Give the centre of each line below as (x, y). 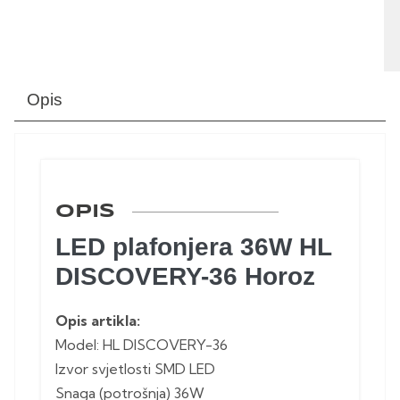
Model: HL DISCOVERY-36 (142, 345)
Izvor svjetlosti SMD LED (135, 369)
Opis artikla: (98, 321)
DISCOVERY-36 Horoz (185, 277)
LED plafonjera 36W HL (193, 247)
